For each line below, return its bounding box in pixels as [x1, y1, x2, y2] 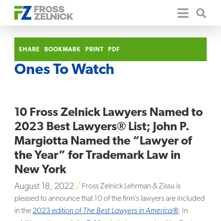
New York [14, 164, 67, 177]
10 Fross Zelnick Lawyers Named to [14, 107, 203, 119]
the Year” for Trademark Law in [14, 150, 181, 162]
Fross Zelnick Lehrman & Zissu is [82, 183, 181, 191]
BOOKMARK [44, 47, 81, 53]
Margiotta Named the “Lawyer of [14, 136, 192, 148]
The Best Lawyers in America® [83, 207, 179, 216]
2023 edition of [33, 207, 83, 216]
